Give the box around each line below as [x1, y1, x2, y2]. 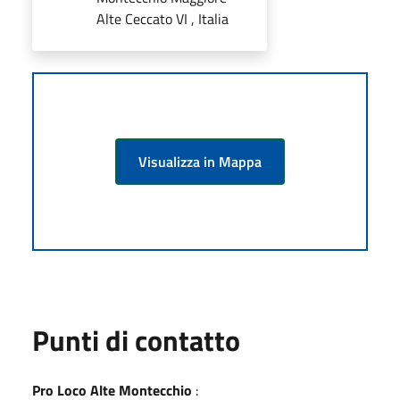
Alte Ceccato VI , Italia [96, 7, 229, 29]
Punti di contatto [32, 318, 240, 362]
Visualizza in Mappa [138, 150, 262, 172]
